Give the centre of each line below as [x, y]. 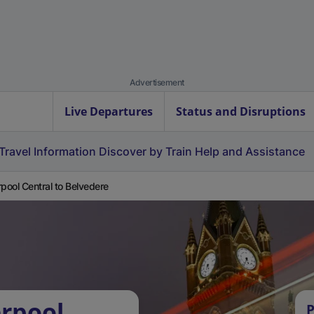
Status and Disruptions [241, 111]
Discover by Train [145, 151]
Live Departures [109, 111]
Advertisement [157, 82]
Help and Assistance [250, 151]
